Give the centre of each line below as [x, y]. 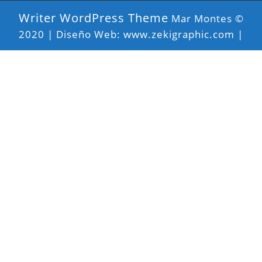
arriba [145, 85]
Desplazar [156, 50]
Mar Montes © [206, 19]
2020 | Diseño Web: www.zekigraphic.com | [131, 35]
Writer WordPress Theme [93, 18]
